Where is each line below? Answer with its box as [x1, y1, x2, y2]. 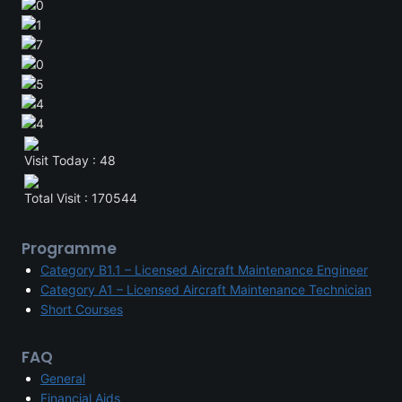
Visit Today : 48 [24, 153, 116, 168]
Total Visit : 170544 [24, 190, 137, 205]
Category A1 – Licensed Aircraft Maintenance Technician [40, 282, 371, 297]
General [40, 371, 85, 386]
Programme [22, 238, 117, 259]
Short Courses [40, 301, 123, 317]
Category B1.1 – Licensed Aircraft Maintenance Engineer [40, 262, 368, 277]
